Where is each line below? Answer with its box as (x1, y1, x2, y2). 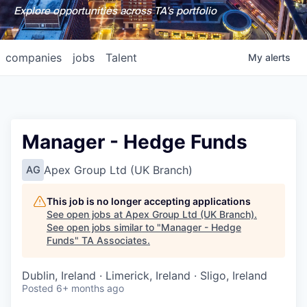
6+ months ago (56, 282, 124, 294)
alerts (265, 51, 291, 63)
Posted (22, 282, 53, 294)
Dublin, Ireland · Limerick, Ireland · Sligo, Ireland (22, 269, 267, 282)
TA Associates (82, 234, 147, 246)
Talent (106, 51, 137, 64)
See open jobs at (47, 208, 125, 220)
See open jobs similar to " (47, 221, 161, 233)
